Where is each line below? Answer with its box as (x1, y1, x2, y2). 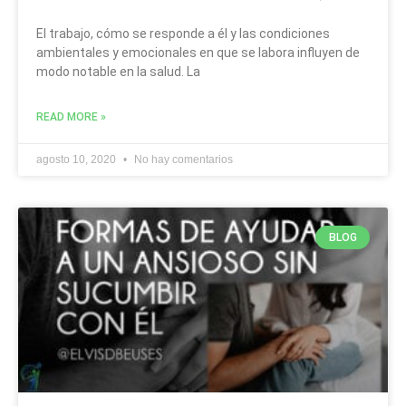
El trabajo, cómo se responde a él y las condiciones (36, 25, 330, 41)
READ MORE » (36, 110, 106, 123)
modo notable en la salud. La (36, 63, 200, 79)
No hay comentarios (131, 152, 233, 166)
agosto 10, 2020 (36, 152, 119, 166)
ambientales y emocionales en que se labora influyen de (36, 44, 360, 60)
